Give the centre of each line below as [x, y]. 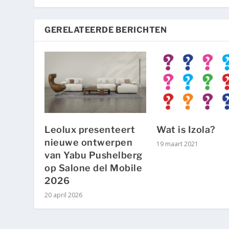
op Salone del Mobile [94, 168]
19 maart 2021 [177, 144]
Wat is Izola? [186, 129]
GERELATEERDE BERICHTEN [106, 30]
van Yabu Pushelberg [94, 155]
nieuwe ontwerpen [89, 142]
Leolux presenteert [90, 129]
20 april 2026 [64, 195]
